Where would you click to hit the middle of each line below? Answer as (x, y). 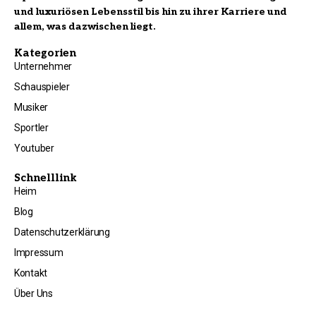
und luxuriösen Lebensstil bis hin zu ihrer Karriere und (151, 11)
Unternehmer (43, 66)
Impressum (39, 252)
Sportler (31, 127)
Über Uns (34, 293)
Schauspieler (42, 86)
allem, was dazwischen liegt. (85, 26)
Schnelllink (45, 177)
